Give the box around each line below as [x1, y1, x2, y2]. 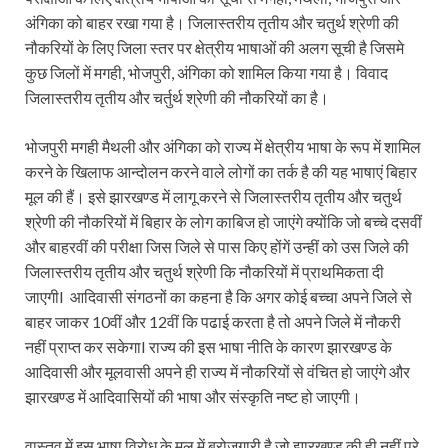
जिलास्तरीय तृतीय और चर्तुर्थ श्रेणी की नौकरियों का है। [25, 88, 329, 108]
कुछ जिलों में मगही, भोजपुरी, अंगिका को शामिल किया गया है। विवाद [25, 63, 388, 83]
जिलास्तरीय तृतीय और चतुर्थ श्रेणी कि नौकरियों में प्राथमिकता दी [25, 262, 387, 282]
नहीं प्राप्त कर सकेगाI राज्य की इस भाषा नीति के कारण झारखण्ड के [25, 337, 392, 357]
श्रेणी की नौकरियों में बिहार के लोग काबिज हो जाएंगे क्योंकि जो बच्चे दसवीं [25, 212, 422, 232]
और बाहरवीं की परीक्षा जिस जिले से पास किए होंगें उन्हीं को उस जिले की [25, 237, 409, 257]
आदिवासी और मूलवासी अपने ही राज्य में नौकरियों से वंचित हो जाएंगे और [25, 362, 410, 382]
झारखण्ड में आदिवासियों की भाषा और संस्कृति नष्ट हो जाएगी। [25, 387, 361, 407]
